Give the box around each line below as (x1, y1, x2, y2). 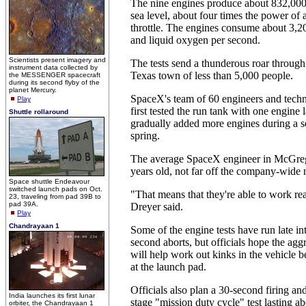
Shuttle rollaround (9, 108, 68, 115)
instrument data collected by (9, 64, 98, 71)
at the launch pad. (130, 261, 206, 273)
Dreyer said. (130, 201, 183, 212)
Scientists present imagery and (9, 56, 106, 64)
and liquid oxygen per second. (130, 34, 260, 46)
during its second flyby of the (9, 79, 100, 86)
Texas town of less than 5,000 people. (130, 70, 293, 81)
